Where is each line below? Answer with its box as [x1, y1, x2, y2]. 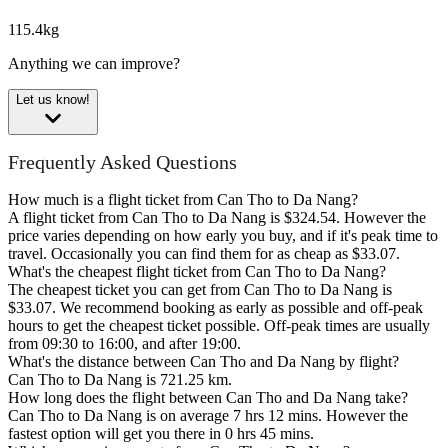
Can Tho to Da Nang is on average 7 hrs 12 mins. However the [8, 407, 408, 425]
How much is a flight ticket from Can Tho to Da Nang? [8, 191, 358, 209]
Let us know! [16, 91, 90, 107]
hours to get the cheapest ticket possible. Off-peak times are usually [8, 317, 430, 335]
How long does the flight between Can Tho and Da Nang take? [8, 389, 408, 407]
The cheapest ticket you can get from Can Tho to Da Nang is [8, 281, 392, 299]
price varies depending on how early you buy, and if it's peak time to [8, 227, 438, 245]
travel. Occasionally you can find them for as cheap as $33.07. [8, 245, 400, 263]
